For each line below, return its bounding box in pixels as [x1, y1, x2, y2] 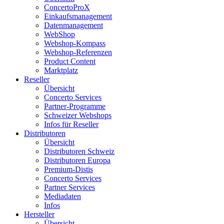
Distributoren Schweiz [44, 147, 114, 156]
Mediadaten [44, 192, 81, 201]
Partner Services [44, 183, 95, 192]
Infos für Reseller [44, 120, 98, 129]
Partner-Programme [44, 102, 105, 111]
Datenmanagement [44, 21, 103, 30]
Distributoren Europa [44, 156, 110, 165]
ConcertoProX [44, 3, 90, 12]
